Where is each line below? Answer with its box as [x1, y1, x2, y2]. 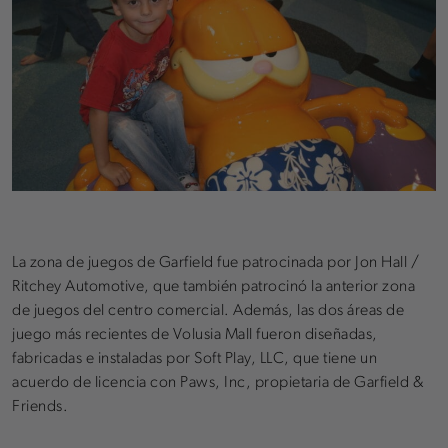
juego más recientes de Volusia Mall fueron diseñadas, [12, 326, 378, 343]
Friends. [12, 398, 68, 415]
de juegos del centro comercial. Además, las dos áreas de [12, 302, 404, 319]
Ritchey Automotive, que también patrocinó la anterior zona [12, 278, 415, 295]
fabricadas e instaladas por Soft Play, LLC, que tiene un [12, 350, 377, 367]
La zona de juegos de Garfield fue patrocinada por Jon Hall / [12, 254, 419, 271]
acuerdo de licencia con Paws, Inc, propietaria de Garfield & [12, 374, 423, 391]
